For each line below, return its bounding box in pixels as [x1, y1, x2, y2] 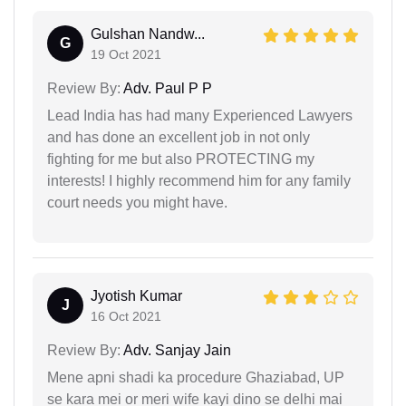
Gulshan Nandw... [91, 25, 205, 42]
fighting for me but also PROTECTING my [47, 150, 314, 167]
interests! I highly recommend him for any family [47, 172, 351, 188]
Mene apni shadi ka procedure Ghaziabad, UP [47, 369, 344, 385]
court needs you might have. [47, 194, 227, 210]
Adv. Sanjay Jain [121, 342, 231, 358]
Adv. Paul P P [121, 80, 212, 96]
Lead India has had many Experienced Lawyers [47, 107, 353, 123]
